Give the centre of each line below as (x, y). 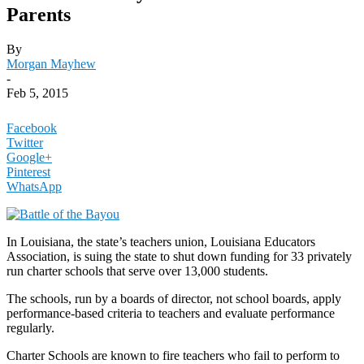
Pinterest (28, 171)
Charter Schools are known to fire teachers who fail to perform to (173, 355)
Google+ (29, 157)
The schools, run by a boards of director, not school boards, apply (174, 298)
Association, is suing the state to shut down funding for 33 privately (179, 256)
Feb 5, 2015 (37, 93)
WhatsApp (34, 186)
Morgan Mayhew (51, 63)
